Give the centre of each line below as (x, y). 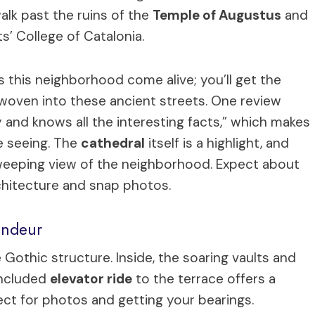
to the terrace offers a (204, 278)
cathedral (113, 143)
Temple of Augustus (217, 15)
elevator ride (91, 278)
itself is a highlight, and (217, 143)
